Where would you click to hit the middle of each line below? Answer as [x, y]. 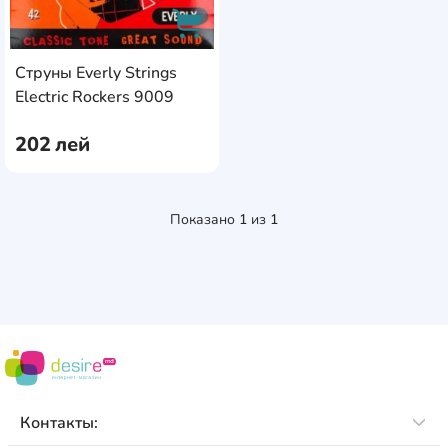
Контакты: [59, 423]
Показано [204, 220]
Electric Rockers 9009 [94, 97]
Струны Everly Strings [96, 73]
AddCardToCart [245, 93]
